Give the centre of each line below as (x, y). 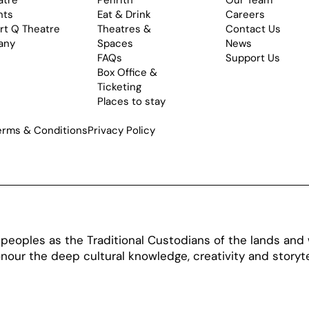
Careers (246, 15)
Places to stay (131, 102)
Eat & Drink (124, 15)
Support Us (253, 58)
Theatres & (124, 29)
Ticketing (119, 87)
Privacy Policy (122, 131)
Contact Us (253, 29)
